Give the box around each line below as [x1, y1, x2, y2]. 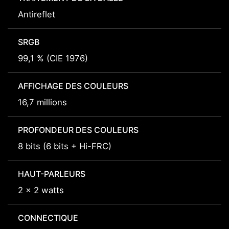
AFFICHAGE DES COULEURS [18, 81, 128, 91]
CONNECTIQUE [18, 213, 78, 223]
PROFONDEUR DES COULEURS [18, 125, 139, 135]
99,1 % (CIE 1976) [18, 53, 88, 64]
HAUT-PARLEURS [18, 169, 85, 179]
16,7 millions [18, 97, 67, 108]
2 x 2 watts [18, 185, 64, 196]
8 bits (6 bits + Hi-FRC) [18, 141, 111, 152]
